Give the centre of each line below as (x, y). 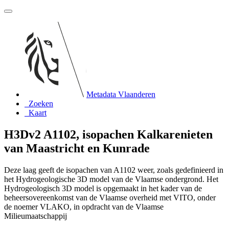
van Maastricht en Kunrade (77, 148)
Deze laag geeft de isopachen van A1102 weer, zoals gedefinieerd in (114, 170)
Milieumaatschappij (36, 216)
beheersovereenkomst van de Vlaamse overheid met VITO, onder (110, 197)
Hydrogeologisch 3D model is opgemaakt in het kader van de (103, 188)
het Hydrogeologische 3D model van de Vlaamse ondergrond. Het (111, 179)
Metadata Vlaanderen (121, 94)
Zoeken (41, 104)
